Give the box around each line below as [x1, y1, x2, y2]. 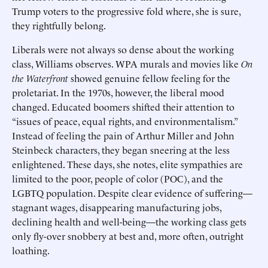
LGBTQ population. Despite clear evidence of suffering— [12, 186, 252, 199]
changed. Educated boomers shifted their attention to [12, 100, 234, 113]
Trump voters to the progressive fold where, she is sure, [12, 4, 240, 17]
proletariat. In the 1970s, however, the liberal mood [12, 86, 224, 99]
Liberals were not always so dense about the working [12, 42, 234, 56]
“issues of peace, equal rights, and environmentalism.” [12, 114, 237, 127]
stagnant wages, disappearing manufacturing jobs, [12, 200, 221, 214]
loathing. [12, 243, 50, 257]
